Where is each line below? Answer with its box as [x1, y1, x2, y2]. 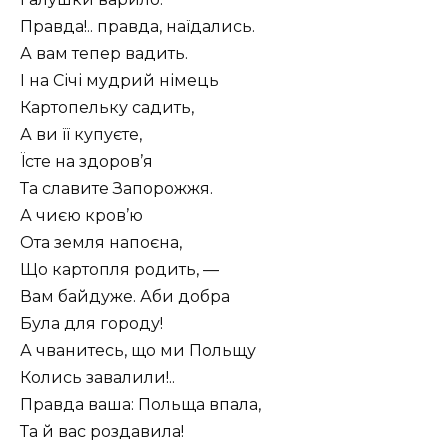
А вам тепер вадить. [20, 43, 188, 63]
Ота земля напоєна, [20, 232, 182, 252]
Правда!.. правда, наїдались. [20, 16, 255, 36]
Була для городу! [20, 313, 163, 333]
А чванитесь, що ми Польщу [20, 340, 256, 360]
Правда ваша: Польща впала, [20, 394, 261, 414]
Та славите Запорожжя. [20, 178, 213, 198]
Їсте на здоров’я [20, 151, 153, 171]
